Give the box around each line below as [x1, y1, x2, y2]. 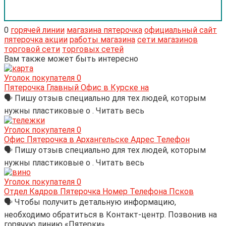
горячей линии [11, 25, 65, 35]
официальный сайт [144, 25, 217, 35]
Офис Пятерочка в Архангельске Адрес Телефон [4, 135, 190, 145]
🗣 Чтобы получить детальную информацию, [4, 197, 176, 207]
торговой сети [4, 44, 60, 54]
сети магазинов [137, 35, 198, 45]
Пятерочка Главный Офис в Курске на [4, 83, 149, 93]
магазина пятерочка [67, 25, 142, 35]
